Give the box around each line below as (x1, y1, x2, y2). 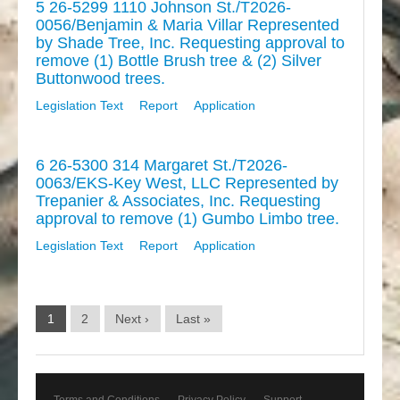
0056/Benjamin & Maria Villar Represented (36, 16, 339, 35)
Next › (115, 312, 149, 327)
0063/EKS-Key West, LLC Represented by (36, 174, 338, 193)
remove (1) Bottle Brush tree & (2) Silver (36, 52, 321, 71)
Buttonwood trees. (36, 70, 165, 88)
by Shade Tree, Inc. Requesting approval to (36, 34, 345, 53)
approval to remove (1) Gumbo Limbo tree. (36, 210, 339, 229)
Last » (176, 312, 211, 327)
